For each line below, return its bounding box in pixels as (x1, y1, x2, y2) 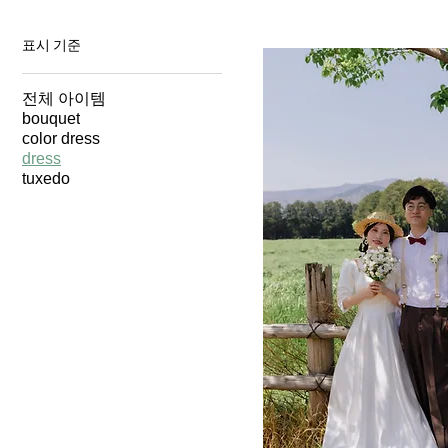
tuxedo (22, 170, 70, 187)
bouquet (22, 110, 80, 127)
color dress (22, 130, 100, 147)
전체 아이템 (22, 90, 106, 107)
